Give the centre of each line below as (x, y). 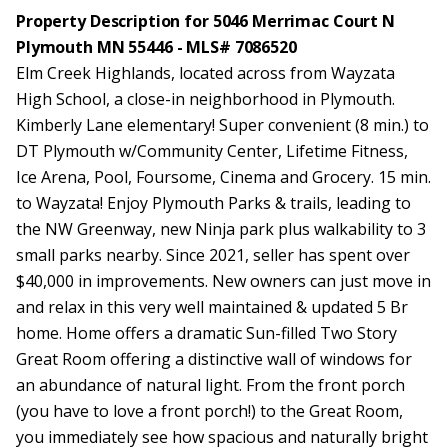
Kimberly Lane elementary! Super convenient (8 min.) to (222, 125)
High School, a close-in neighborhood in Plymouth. (205, 99)
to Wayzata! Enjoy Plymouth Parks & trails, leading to (213, 203)
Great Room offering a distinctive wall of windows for (214, 359)
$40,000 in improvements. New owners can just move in (223, 281)
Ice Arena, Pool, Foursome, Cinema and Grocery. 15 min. (223, 177)
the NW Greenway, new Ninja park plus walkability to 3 (221, 229)
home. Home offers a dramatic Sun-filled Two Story (206, 333)
